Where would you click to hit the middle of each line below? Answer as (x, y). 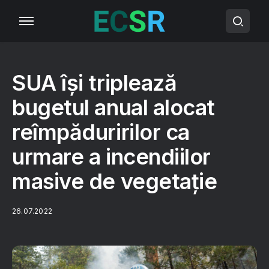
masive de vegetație (115, 181)
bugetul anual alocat (113, 107)
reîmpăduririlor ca (101, 132)
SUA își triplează (95, 83)
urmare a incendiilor (111, 157)
